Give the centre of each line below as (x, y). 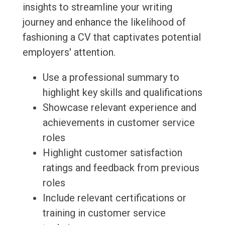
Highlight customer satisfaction (112, 153)
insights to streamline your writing (97, 7)
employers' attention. (69, 52)
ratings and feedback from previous (121, 168)
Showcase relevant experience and (119, 108)
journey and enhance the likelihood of (104, 22)
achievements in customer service (119, 123)
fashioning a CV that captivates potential (111, 37)
